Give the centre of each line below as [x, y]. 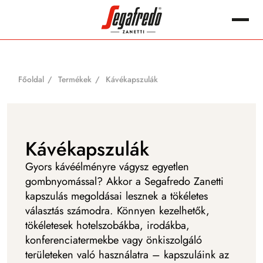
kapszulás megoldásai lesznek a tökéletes [116, 196]
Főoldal [31, 79]
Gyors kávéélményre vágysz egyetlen [107, 167]
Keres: [64, 24]
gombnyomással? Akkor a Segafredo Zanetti [124, 181]
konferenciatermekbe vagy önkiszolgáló [113, 240]
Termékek [75, 79]
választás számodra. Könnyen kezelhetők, [117, 211]
